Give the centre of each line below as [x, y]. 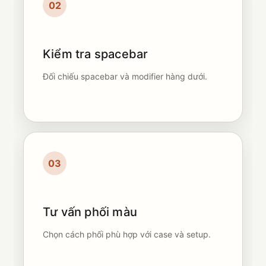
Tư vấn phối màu [90, 212]
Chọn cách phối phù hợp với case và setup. [127, 234]
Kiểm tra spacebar [96, 54]
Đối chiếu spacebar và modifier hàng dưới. [125, 76]
